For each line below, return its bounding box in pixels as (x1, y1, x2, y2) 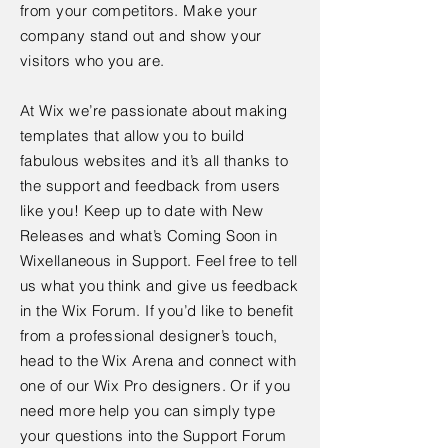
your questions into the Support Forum (20, 426, 287, 445)
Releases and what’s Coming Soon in (20, 226, 278, 245)
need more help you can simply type (20, 401, 276, 420)
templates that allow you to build (20, 126, 245, 145)
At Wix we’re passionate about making (20, 101, 288, 120)
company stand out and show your (20, 26, 262, 45)
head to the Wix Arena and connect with (20, 351, 297, 370)
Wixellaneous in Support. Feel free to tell (20, 251, 298, 270)
